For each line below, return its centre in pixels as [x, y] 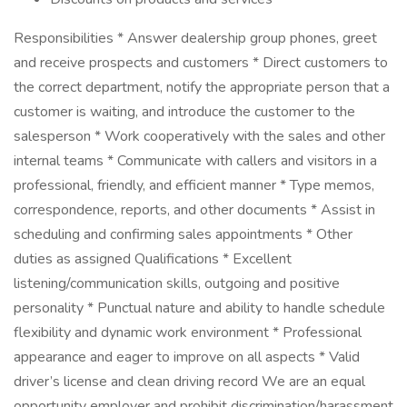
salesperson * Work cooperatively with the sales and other [199, 136]
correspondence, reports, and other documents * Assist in [194, 210]
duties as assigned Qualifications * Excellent [153, 259]
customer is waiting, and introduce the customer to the [184, 112]
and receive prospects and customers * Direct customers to [201, 63]
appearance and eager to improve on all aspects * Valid [187, 357]
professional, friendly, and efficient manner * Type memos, [194, 185]
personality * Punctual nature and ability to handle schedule [199, 308]
